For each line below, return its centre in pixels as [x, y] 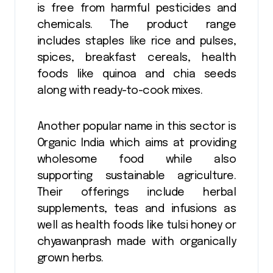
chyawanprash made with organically [136, 242]
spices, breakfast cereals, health [136, 58]
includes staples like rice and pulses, [136, 41]
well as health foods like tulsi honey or [136, 225]
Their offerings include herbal [136, 192]
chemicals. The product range [136, 25]
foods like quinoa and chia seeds [136, 74]
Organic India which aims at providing [136, 143]
